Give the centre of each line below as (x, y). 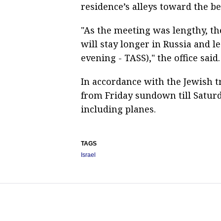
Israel (88, 155)
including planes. (118, 109)
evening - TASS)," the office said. (150, 57)
